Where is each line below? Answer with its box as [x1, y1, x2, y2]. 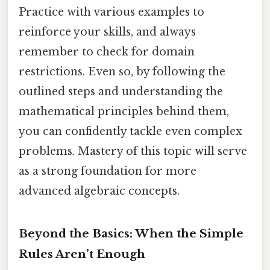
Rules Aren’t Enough [19, 247, 145, 262]
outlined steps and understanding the [19, 85, 223, 99]
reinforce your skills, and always [19, 25, 196, 39]
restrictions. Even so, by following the [19, 65, 225, 79]
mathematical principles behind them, [19, 105, 229, 119]
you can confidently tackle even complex [19, 125, 242, 139]
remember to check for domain [19, 45, 195, 59]
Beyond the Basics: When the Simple [19, 227, 243, 241]
